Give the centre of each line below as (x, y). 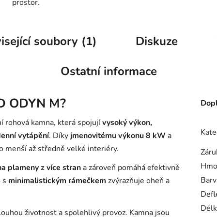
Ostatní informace (108, 71)
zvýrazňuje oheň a (138, 180)
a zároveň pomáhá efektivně (130, 167)
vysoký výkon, (127, 122)
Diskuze (157, 41)
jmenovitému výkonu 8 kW (118, 135)
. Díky (60, 135)
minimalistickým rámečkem (57, 180)
